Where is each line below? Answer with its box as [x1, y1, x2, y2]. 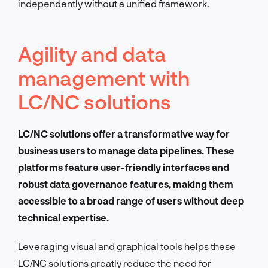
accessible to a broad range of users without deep [18, 194, 244, 206]
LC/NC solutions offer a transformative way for [18, 127, 230, 139]
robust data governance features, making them [18, 178, 233, 190]
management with [18, 65, 190, 90]
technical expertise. [18, 211, 109, 223]
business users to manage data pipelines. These [18, 144, 234, 156]
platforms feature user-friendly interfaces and [18, 161, 229, 173]
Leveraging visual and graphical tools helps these [18, 240, 236, 252]
